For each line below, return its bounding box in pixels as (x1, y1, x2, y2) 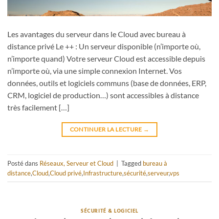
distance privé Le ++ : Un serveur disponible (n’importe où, (7, 42, 200, 51)
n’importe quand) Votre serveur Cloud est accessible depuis (7, 54, 205, 64)
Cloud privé (50, 169, 82, 177)
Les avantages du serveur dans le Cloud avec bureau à (7, 29, 186, 39)
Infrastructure (83, 169, 122, 177)
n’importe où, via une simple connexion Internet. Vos (7, 66, 182, 76)
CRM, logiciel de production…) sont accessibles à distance (7, 90, 199, 100)
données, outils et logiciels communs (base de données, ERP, (7, 78, 206, 88)
